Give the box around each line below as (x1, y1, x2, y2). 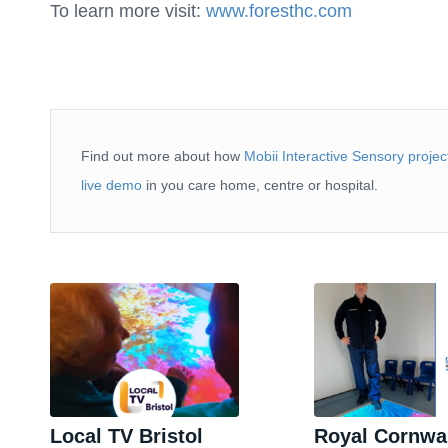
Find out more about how (81, 147, 244, 164)
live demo (81, 176, 142, 193)
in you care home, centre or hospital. (142, 176, 378, 193)
